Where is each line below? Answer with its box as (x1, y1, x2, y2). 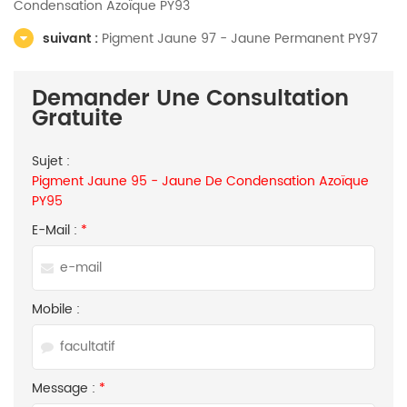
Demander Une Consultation (32, 81, 349, 117)
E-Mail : (32, 220, 81, 241)
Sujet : (32, 151, 70, 172)
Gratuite (32, 101, 123, 137)
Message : (32, 378, 99, 399)
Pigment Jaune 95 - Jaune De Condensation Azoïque (32, 171, 369, 192)
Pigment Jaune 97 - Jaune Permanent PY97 (102, 28, 378, 49)
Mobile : (32, 299, 80, 320)
